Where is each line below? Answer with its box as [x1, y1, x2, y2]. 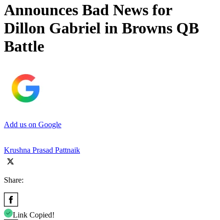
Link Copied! [13, 210, 55, 219]
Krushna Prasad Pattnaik [4, 145, 80, 154]
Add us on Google [4, 120, 61, 129]
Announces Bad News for [4, 1, 172, 19]
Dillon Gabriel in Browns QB [4, 19, 199, 37]
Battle [4, 37, 44, 55]
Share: [4, 175, 24, 184]
